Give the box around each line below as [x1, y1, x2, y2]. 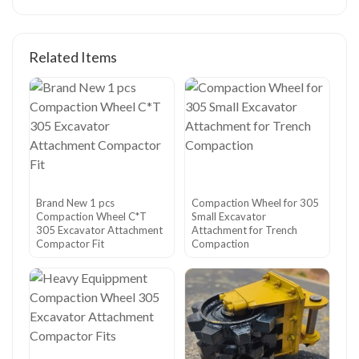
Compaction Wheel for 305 [192, 196, 319, 209]
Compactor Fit [36, 237, 104, 250]
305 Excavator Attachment [36, 224, 163, 236]
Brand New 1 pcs [36, 196, 115, 209]
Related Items [29, 48, 117, 66]
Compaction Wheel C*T [36, 210, 147, 223]
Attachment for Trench [192, 224, 297, 236]
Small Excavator [192, 210, 266, 223]
